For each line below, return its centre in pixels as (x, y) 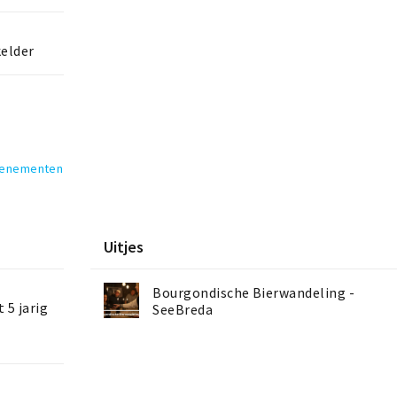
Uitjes (124, 247)
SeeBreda (183, 310)
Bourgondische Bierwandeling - (254, 293)
